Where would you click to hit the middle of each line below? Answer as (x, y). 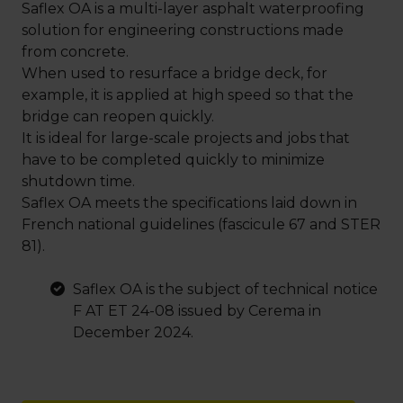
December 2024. (133, 332)
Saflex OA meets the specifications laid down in (189, 202)
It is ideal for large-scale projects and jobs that (186, 138)
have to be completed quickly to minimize (173, 159)
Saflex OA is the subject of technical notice (225, 289)
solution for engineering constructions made (183, 30)
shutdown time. (78, 181)
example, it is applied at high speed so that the (188, 94)
